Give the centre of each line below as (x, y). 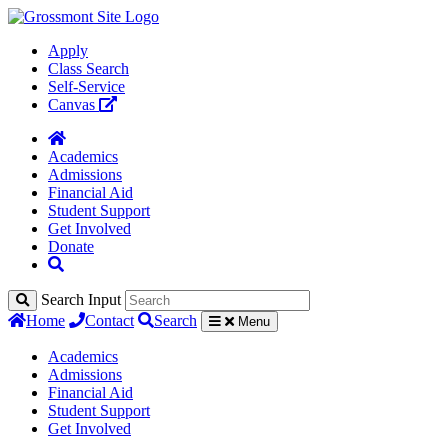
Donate (71, 246)
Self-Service (86, 86)
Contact (109, 320)
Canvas (73, 104)
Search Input (81, 299)
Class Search (88, 68)
